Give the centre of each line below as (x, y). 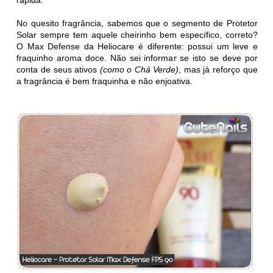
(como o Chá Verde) (138, 69)
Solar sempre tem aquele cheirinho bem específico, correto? (137, 34)
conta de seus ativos (57, 69)
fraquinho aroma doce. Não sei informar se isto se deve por (137, 58)
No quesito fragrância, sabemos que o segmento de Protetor (137, 23)
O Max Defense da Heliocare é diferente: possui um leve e (137, 46)
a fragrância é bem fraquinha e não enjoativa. (106, 81)
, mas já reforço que (218, 69)
